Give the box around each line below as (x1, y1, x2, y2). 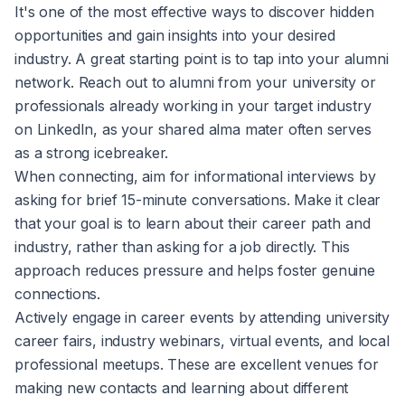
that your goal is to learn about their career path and (14, 214, 371, 233)
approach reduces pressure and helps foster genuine (14, 261, 375, 280)
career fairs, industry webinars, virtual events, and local (14, 332, 390, 351)
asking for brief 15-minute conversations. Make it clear (14, 191, 381, 210)
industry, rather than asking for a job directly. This (14, 238, 350, 257)
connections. (14, 285, 105, 304)
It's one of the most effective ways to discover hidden (14, 3, 374, 22)
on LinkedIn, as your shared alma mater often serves (14, 120, 372, 139)
